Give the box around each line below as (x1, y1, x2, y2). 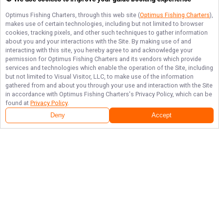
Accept (152, 112, 172, 119)
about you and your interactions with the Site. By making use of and (5, 38, 191, 45)
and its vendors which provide (118, 55, 201, 63)
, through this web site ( (75, 11, 140, 19)
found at (5, 99, 30, 107)
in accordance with (5, 90, 59, 98)
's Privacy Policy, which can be (129, 90, 212, 98)
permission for (5, 55, 48, 63)
